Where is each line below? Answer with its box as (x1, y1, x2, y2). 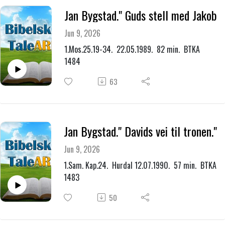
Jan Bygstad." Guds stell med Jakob (64, 6, 217, 24)
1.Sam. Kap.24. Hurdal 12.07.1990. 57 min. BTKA (64, 159, 216, 172)
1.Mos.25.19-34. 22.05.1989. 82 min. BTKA (64, 43, 200, 56)
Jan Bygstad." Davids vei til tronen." (64, 122, 217, 140)
